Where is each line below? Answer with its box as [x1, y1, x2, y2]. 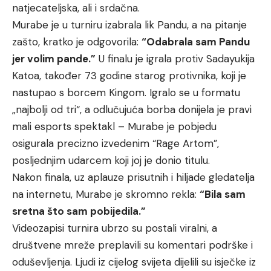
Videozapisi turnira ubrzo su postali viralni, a [12, 221, 217, 235]
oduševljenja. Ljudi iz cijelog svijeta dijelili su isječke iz [12, 255, 256, 269]
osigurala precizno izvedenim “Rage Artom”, [12, 137, 219, 151]
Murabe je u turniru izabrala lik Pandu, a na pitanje [12, 18, 247, 32]
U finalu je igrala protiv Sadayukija [96, 52, 255, 66]
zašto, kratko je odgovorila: [12, 35, 142, 49]
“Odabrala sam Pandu [142, 35, 250, 49]
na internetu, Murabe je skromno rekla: [12, 188, 200, 201]
